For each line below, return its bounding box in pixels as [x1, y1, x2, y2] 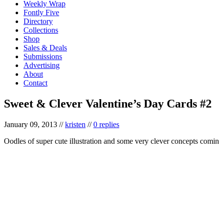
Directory [23, 17, 53, 25]
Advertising [23, 61, 60, 69]
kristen [65, 120, 86, 129]
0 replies [93, 120, 119, 129]
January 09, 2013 [4, 120, 57, 129]
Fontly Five [23, 8, 59, 17]
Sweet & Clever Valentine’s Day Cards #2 [4, 97, 212, 110]
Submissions [23, 52, 62, 61]
